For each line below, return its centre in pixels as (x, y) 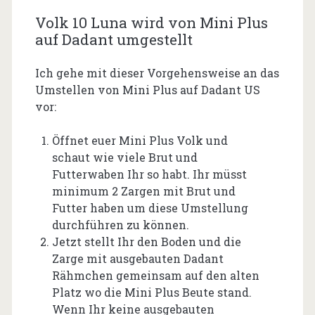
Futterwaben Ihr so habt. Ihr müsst (149, 174)
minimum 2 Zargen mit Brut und (143, 191)
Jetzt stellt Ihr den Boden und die (146, 241)
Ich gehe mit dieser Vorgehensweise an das (157, 72)
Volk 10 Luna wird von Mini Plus (151, 22)
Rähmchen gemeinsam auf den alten (155, 275)
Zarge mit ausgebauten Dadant (137, 258)
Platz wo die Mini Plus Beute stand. (152, 292)
